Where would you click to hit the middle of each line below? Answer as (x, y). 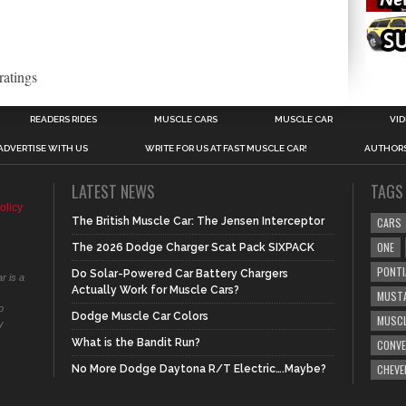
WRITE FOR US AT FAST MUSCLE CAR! (226, 148)
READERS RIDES (63, 119)
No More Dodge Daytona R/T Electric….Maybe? (199, 369)
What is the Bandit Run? (136, 343)
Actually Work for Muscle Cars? (155, 290)
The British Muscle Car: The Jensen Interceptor (198, 221)
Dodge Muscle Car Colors (140, 316)
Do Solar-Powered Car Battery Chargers (180, 274)
